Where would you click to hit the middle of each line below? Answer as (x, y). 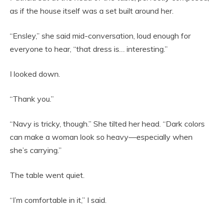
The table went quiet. (47, 175)
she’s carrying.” (36, 150)
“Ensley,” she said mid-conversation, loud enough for (100, 35)
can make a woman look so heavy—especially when (101, 137)
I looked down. (35, 74)
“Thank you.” (32, 99)
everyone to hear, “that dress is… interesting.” (89, 49)
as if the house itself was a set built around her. (92, 11)
